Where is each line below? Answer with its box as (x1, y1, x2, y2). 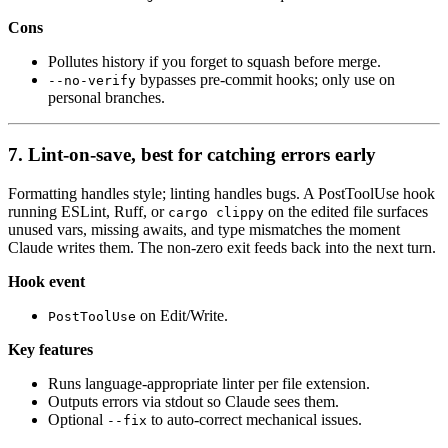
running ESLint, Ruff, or (8, 202, 168, 220)
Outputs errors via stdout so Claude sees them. (48, 392, 339, 410)
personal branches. (48, 89, 165, 107)
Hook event (8, 272, 85, 290)
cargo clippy (168, 204, 264, 220)
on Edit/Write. (136, 306, 228, 324)
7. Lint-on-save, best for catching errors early (8, 143, 376, 165)
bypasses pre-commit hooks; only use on (136, 71, 395, 89)
